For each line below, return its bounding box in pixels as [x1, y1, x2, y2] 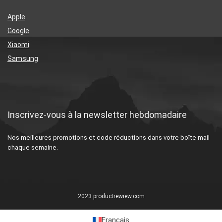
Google [7, 27, 29, 35]
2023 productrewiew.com [77, 193, 145, 200]
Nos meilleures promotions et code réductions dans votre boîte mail [7, 134, 210, 142]
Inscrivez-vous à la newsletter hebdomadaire [7, 110, 187, 120]
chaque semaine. [7, 144, 58, 152]
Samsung [7, 55, 38, 63]
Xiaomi [7, 41, 29, 49]
